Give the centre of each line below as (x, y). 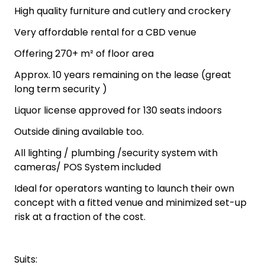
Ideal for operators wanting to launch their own (124, 188)
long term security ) (61, 89)
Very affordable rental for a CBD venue (105, 32)
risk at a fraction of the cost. (80, 216)
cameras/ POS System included (88, 167)
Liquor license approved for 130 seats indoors (118, 110)
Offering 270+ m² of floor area (84, 53)
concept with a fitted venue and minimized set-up (130, 202)
